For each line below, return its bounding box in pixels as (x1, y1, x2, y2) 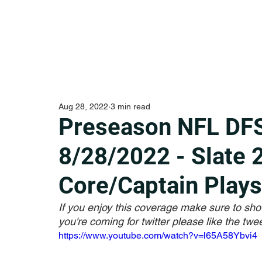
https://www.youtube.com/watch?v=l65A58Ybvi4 (58, 230, 257, 241)
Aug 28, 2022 (58, 102, 108, 111)
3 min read (111, 102, 150, 111)
